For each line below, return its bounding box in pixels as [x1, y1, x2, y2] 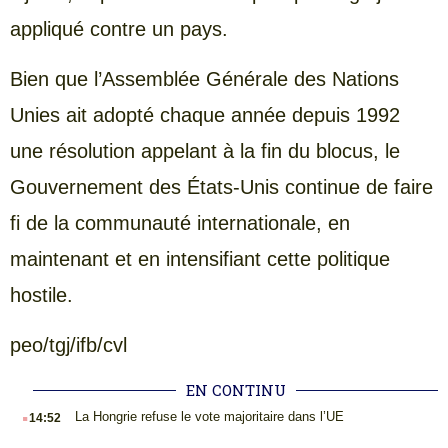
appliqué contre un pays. [10, 17, 228, 40]
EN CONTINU [185, 379, 286, 400]
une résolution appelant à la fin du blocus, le [10, 139, 400, 162]
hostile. [10, 283, 73, 306]
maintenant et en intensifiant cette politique [10, 247, 390, 270]
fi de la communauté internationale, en [10, 211, 350, 234]
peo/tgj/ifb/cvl [10, 334, 127, 357]
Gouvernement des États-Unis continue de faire [10, 175, 433, 198]
